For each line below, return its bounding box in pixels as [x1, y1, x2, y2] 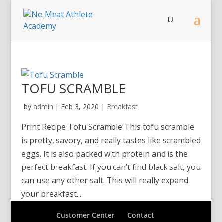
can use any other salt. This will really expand [21, 175, 188, 186]
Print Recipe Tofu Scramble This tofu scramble [21, 121, 194, 132]
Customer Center [56, 210, 115, 220]
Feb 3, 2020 [60, 102, 99, 111]
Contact [127, 210, 155, 220]
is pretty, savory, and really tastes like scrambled [21, 135, 201, 146]
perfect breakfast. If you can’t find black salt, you [21, 162, 201, 172]
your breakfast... [21, 188, 81, 199]
